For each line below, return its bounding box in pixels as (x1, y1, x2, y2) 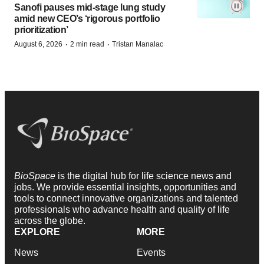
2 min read (70, 40, 104, 49)
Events (137, 247, 166, 258)
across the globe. (14, 216, 85, 226)
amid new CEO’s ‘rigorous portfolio (14, 14, 160, 24)
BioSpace (14, 171, 58, 181)
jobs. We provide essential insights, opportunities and (14, 182, 236, 193)
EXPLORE (14, 227, 60, 237)
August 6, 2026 (14, 40, 62, 49)
